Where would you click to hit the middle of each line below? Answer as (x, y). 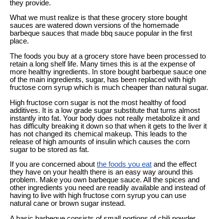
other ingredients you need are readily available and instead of (108, 188)
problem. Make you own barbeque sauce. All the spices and (105, 180)
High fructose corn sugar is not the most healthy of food (98, 102)
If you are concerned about (53, 164)
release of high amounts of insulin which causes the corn (100, 142)
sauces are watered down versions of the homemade (94, 26)
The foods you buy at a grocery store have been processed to (108, 56)
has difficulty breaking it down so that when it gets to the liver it (108, 126)
